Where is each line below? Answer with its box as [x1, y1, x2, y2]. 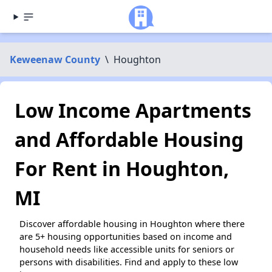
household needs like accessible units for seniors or [19, 243, 234, 255]
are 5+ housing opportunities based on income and [19, 231, 232, 242]
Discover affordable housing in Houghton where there [19, 218, 245, 229]
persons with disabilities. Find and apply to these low [19, 256, 238, 268]
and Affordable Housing [15, 126, 243, 152]
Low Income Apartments [15, 97, 251, 123]
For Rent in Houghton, [15, 155, 229, 182]
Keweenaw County [10, 53, 100, 66]
